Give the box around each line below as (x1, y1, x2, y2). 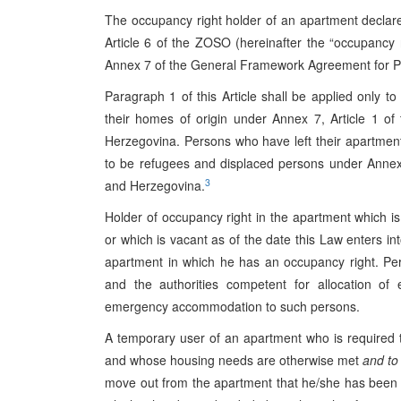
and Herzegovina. (105, 176, 205, 194)
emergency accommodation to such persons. (105, 297, 360, 315)
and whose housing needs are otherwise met (105, 351, 363, 369)
